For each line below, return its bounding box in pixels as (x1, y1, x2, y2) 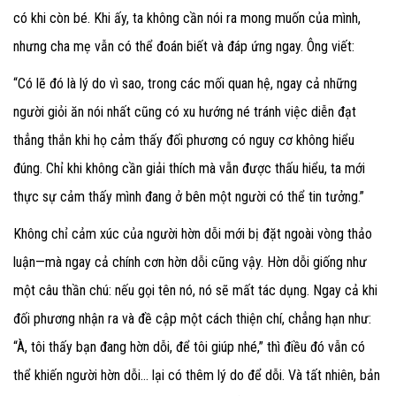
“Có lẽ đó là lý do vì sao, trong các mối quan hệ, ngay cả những (13, 75, 357, 93)
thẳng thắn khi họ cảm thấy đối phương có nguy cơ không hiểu (13, 132, 354, 149)
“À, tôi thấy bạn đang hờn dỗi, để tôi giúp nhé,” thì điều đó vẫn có (13, 339, 365, 356)
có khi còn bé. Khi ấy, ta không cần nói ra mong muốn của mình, (13, 10, 361, 27)
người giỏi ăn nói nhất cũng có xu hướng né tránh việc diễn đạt (13, 103, 356, 121)
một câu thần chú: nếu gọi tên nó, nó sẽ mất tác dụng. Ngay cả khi (13, 282, 377, 300)
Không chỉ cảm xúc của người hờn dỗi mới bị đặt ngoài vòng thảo (13, 225, 372, 243)
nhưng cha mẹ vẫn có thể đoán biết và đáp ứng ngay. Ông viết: (13, 38, 354, 56)
